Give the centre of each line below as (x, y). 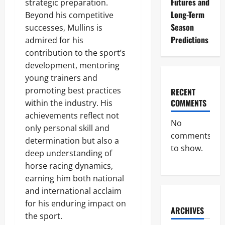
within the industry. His (69, 103)
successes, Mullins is (64, 28)
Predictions (189, 40)
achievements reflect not (72, 116)
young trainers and (61, 78)
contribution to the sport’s (75, 53)
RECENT (183, 92)
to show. (187, 148)
